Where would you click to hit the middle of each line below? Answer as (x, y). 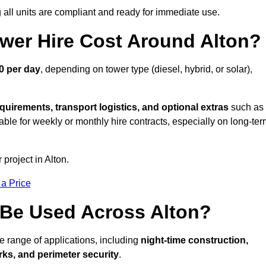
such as (246, 107)
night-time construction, (194, 240)
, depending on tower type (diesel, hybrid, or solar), (146, 69)
